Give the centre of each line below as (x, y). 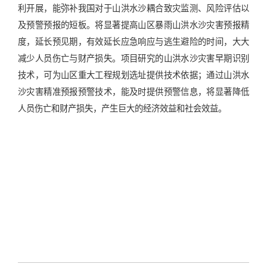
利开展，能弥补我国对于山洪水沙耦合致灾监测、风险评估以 (133, 8)
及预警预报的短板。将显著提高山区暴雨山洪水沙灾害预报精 (133, 25)
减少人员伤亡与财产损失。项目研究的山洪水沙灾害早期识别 (133, 58)
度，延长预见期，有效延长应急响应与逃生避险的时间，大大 (133, 41)
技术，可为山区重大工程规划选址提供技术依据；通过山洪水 (133, 75)
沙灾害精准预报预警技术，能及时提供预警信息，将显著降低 (133, 91)
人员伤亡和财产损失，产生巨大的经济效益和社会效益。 (122, 108)
